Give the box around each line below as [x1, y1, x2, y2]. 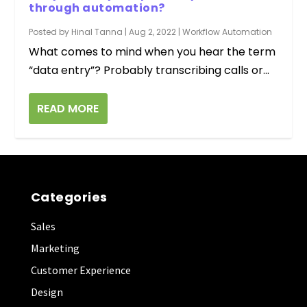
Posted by [29, 25, 72, 38]
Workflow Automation [182, 25, 273, 38]
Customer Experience [30, 262, 131, 277]
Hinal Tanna [71, 25, 123, 38]
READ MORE [37, 100, 99, 116]
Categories [30, 188, 108, 206]
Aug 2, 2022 [129, 25, 177, 38]
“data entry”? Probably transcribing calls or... [29, 62, 270, 78]
